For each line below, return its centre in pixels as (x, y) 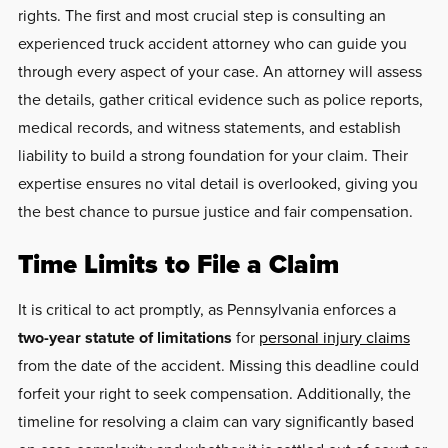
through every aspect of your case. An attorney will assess (219, 71)
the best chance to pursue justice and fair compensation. (215, 211)
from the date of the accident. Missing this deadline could (218, 365)
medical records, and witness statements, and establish (209, 127)
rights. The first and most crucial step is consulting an (201, 15)
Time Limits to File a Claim (178, 263)
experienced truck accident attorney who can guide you (212, 43)
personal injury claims (334, 337)
